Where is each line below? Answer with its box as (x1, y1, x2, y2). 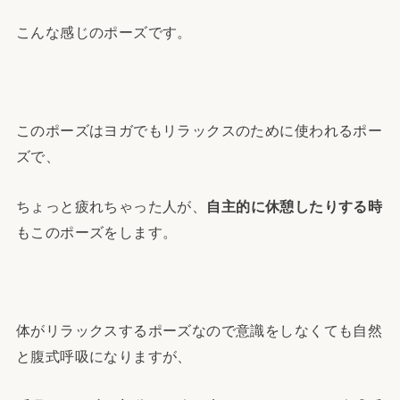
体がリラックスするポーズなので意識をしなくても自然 (15, 322, 383, 339)
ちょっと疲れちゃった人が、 (15, 197, 207, 214)
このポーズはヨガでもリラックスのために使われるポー (15, 122, 383, 139)
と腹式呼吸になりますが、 (15, 348, 192, 365)
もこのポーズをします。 (15, 223, 178, 240)
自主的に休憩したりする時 (206, 197, 383, 214)
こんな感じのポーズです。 (15, 24, 192, 41)
